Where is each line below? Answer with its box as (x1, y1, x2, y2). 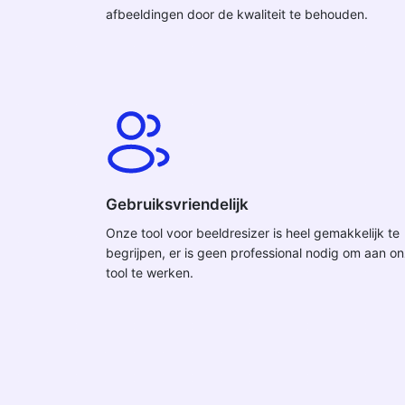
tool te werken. (106, 265, 193, 280)
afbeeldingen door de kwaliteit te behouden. (106, 6, 368, 22)
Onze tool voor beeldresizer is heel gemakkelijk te (106, 225, 400, 240)
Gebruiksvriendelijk (106, 195, 249, 213)
